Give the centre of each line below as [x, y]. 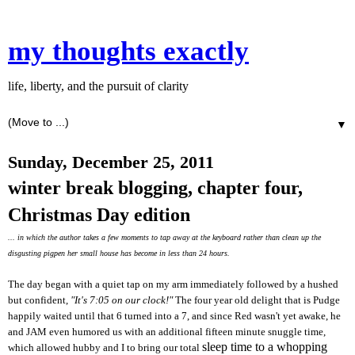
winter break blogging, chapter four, [155, 187]
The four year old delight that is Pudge [256, 300]
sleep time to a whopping [265, 347]
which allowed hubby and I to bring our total [104, 347]
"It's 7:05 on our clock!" [122, 300]
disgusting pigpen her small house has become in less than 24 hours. [120, 253]
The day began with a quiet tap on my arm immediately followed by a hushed [173, 284]
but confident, [39, 300]
